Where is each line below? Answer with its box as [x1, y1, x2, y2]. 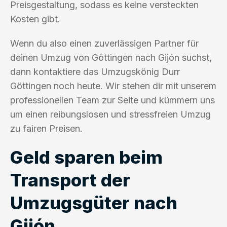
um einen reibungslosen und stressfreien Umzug [10, 108, 211, 120]
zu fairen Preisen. [10, 123, 83, 134]
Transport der [10, 169, 130, 191]
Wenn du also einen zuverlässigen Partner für [10, 37, 199, 49]
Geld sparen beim [10, 146, 163, 168]
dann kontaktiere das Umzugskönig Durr [10, 66, 180, 77]
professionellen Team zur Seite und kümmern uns [10, 94, 215, 105]
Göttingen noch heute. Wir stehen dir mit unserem [10, 80, 216, 91]
